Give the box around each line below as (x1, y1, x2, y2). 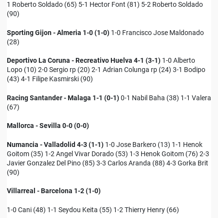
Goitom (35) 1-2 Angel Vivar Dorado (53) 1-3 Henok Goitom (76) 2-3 (7, 149, 209, 158)
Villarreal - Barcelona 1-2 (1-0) (7, 187, 101, 195)
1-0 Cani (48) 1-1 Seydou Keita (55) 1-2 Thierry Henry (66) (7, 206, 179, 214)
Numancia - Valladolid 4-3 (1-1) (7, 140, 104, 148)
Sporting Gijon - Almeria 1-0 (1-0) (7, 28, 109, 36)
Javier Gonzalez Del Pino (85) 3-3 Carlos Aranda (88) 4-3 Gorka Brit (7, 159, 208, 167)
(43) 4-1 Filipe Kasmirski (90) (7, 75, 93, 83)
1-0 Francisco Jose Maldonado (109, 28, 204, 36)
